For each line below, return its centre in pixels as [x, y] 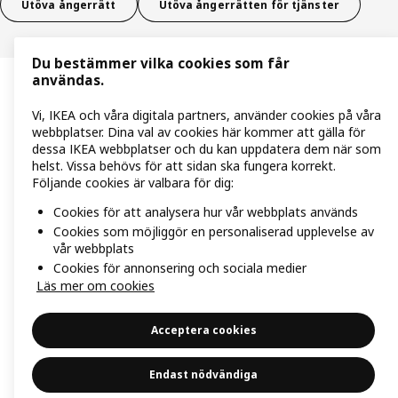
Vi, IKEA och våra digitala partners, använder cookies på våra [207, 115]
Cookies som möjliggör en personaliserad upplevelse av [214, 232]
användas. [68, 81]
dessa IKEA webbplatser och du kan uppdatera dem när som [207, 149]
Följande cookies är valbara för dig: [133, 183]
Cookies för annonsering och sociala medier [180, 268]
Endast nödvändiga [203, 374]
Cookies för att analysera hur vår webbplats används [206, 212]
